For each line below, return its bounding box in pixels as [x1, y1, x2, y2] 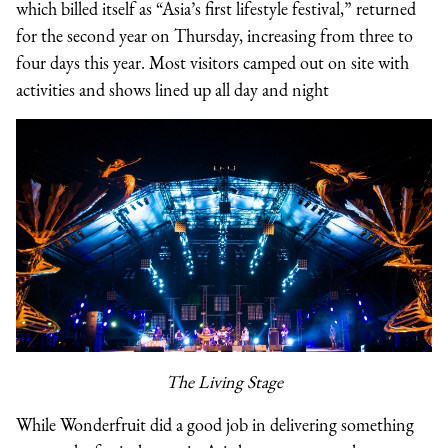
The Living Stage [165, 370, 283, 394]
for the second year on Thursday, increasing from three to [16, 24, 413, 47]
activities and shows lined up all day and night [16, 78, 329, 101]
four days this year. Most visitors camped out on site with [16, 51, 409, 74]
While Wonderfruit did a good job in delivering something [16, 413, 414, 437]
